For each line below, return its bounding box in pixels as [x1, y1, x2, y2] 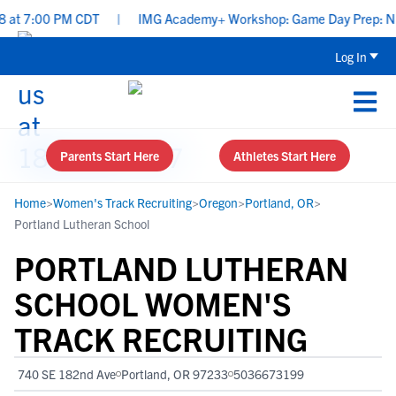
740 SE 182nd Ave [18, 366, 116, 382]
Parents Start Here [60, 148, 159, 164]
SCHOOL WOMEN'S [14, 283, 292, 323]
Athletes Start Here [233, 148, 336, 164]
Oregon [199, 194, 238, 210]
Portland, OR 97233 [121, 366, 228, 382]
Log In [335, 48, 367, 65]
